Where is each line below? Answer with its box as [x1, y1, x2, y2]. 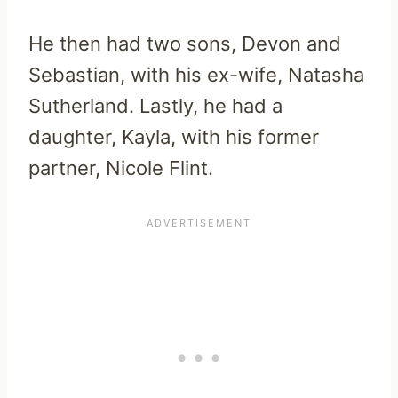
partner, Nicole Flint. [28, 156, 213, 180]
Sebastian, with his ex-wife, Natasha [28, 63, 364, 87]
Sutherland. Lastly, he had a [28, 94, 283, 118]
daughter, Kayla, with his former [28, 125, 319, 149]
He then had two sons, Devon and [28, 32, 341, 56]
